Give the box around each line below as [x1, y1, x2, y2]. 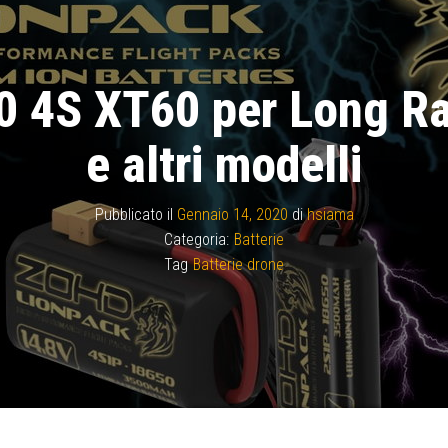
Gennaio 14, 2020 [176, 204, 288, 224]
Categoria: [164, 229, 229, 249]
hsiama [306, 204, 354, 224]
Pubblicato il [94, 204, 177, 224]
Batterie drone [193, 254, 284, 274]
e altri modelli [86, 135, 362, 194]
